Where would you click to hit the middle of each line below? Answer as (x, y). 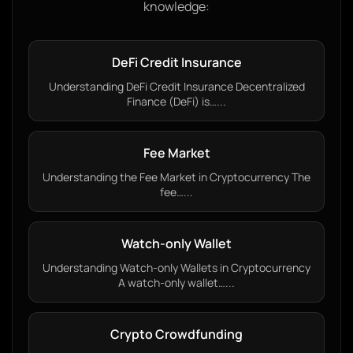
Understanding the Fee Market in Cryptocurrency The (176, 177)
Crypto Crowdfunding (176, 334)
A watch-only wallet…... (176, 282)
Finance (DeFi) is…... (176, 101)
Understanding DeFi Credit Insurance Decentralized (176, 86)
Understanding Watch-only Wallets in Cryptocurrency (176, 268)
